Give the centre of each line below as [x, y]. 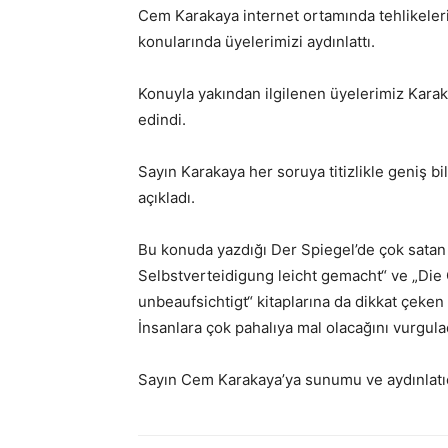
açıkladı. [166, 197]
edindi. [162, 119]
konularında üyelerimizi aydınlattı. [256, 41]
